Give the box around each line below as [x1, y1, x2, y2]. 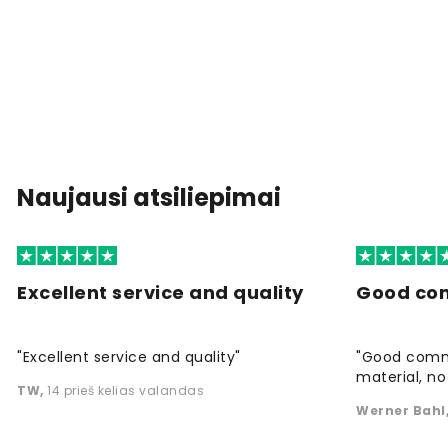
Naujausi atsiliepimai [17, 180, 281, 214]
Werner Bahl [356, 401, 446, 419]
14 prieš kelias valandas [47, 381, 204, 399]
